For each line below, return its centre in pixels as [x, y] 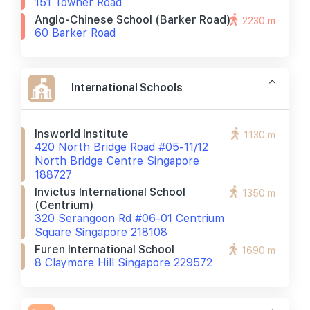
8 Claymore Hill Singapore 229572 [124, 263]
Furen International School [104, 249]
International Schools [127, 87]
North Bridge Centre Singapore [117, 161]
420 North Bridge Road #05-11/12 [121, 147]
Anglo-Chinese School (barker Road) [133, 20]
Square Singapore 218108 [101, 232]
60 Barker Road [75, 33]
